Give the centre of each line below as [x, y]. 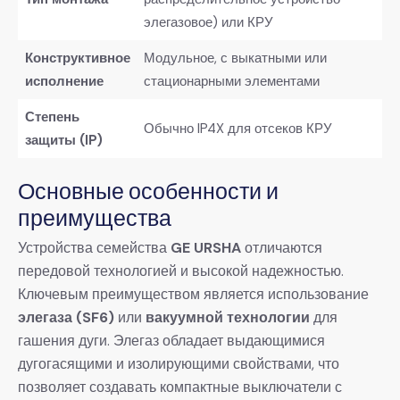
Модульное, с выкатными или [235, 58]
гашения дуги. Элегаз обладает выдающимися [171, 341]
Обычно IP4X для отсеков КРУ [237, 129]
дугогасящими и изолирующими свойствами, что [179, 364]
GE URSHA [206, 248]
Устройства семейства [94, 248]
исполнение [64, 81]
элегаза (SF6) [66, 318]
